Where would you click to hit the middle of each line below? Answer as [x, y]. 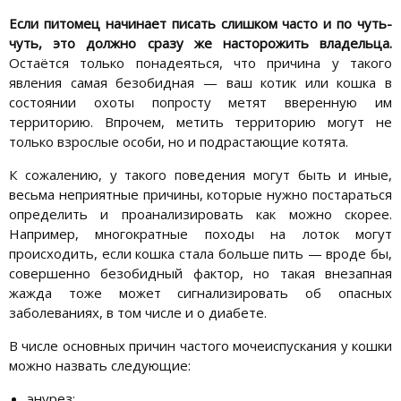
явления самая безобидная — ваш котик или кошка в [200, 82]
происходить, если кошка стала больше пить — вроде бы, [200, 253]
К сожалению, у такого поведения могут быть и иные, [200, 174]
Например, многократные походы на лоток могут [200, 233]
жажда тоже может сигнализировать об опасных [200, 292]
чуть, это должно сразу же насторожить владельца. [200, 43]
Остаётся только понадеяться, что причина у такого [200, 62]
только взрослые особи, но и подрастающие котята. [179, 141]
